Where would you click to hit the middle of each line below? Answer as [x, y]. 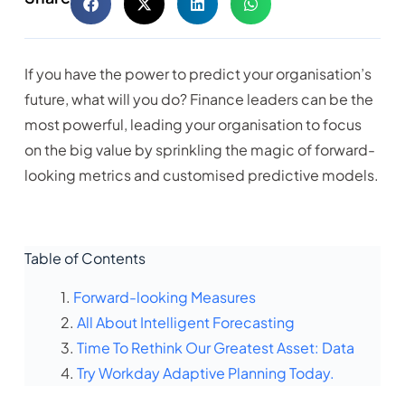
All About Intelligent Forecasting [185, 322]
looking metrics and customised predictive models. [201, 175]
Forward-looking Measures [164, 297]
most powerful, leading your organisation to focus [193, 124]
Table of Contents [85, 258]
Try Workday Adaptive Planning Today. [205, 372]
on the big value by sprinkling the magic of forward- [199, 150]
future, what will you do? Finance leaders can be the [198, 99]
